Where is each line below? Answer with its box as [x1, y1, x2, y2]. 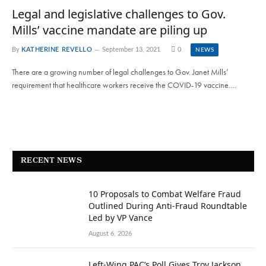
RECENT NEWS [21, 154, 82, 167]
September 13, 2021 [102, 46, 161, 53]
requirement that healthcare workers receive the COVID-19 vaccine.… [12, 79, 236, 90]
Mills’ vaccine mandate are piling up [12, 21, 207, 38]
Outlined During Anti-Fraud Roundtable [88, 199, 247, 211]
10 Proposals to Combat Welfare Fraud [88, 188, 241, 199]
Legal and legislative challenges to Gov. [12, 5, 226, 22]
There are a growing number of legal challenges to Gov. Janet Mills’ [12, 66, 229, 77]
